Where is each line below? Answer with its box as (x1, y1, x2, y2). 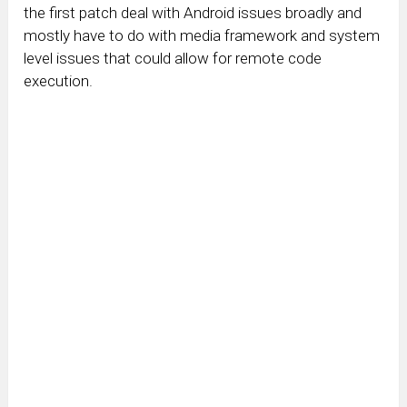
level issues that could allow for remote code (24, 49, 323, 68)
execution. (24, 72, 94, 91)
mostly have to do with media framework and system (24, 26, 381, 45)
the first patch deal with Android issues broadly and (24, 4, 362, 23)
